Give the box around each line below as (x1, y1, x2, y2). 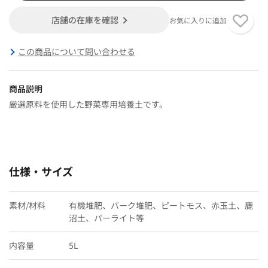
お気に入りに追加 (169, 14, 227, 25)
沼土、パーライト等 (69, 211, 144, 224)
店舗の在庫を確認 (51, 13, 119, 26)
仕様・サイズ (9, 163, 73, 179)
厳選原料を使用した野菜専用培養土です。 (9, 98, 167, 110)
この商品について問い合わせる (18, 45, 135, 57)
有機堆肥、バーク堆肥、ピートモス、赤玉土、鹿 (69, 199, 253, 211)
